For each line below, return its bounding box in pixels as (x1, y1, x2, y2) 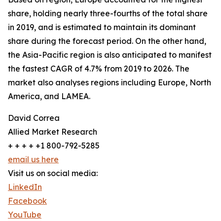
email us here (8, 154, 59, 165)
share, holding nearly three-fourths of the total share (8, 8, 208, 19)
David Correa (8, 113, 60, 123)
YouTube (8, 210, 41, 220)
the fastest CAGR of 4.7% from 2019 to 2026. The (8, 64, 189, 74)
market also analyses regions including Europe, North (8, 77, 211, 88)
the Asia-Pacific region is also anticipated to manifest (8, 50, 212, 60)
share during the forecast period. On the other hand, (8, 36, 206, 46)
